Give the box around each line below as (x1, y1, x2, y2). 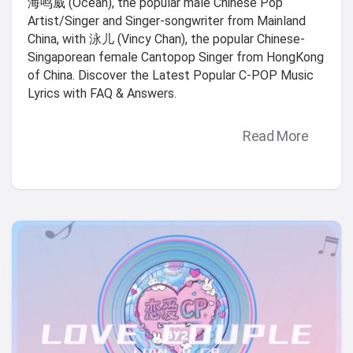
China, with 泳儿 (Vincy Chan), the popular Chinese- (28, 31, 305, 46)
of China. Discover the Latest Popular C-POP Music (28, 67, 314, 83)
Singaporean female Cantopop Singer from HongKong (28, 49, 324, 65)
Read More (242, 128, 309, 145)
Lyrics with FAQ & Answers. (28, 85, 176, 101)
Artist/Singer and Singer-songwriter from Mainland (28, 13, 306, 28)
